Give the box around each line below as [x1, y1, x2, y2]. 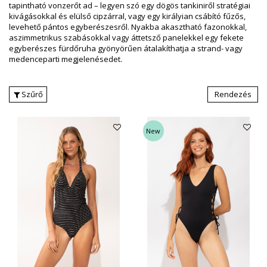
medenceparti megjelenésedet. [9, 54, 122, 65]
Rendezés [214, 88, 252, 100]
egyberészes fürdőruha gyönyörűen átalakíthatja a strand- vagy [9, 43, 243, 54]
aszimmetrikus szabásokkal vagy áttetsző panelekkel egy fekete [9, 32, 244, 44]
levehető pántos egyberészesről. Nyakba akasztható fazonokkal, [9, 21, 247, 33]
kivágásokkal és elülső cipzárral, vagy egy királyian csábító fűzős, [9, 11, 246, 22]
